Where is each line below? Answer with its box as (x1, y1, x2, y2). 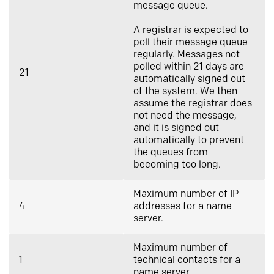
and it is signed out (133, 122, 219, 134)
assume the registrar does (133, 98, 252, 109)
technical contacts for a (133, 254, 240, 266)
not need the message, (133, 110, 237, 122)
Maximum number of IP (133, 188, 239, 200)
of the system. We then (133, 86, 237, 97)
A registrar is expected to (133, 24, 248, 36)
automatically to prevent (133, 135, 244, 146)
